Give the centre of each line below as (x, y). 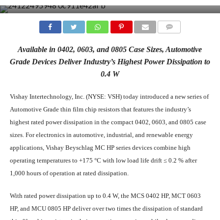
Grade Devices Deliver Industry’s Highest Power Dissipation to (110, 62)
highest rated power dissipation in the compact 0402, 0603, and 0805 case (108, 122)
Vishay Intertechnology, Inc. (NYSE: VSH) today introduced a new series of (109, 97)
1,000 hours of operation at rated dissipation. (69, 173)
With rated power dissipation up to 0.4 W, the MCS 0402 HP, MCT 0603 (105, 196)
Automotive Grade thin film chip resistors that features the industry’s (100, 110)
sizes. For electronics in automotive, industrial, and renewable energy (101, 135)
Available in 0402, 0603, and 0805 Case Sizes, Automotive (110, 50)
